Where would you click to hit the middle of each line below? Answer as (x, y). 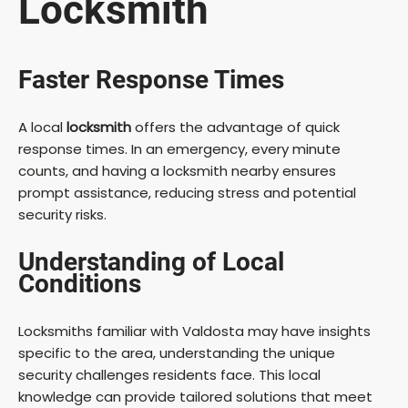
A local (42, 127)
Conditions (80, 284)
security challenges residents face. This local (169, 375)
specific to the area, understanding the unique (177, 353)
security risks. (62, 215)
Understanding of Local (151, 262)
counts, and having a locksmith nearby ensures (177, 171)
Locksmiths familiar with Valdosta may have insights (194, 331)
